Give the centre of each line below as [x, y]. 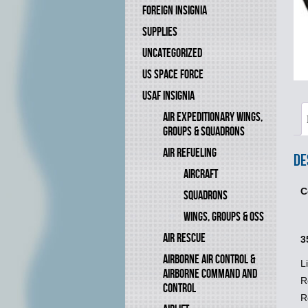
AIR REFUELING [190, 153]
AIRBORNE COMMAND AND [210, 274]
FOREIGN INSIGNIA [175, 11]
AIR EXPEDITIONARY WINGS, [213, 117]
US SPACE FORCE [173, 75]
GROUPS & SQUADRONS [204, 132]
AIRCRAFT [201, 174]
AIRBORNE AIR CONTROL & [209, 260]
